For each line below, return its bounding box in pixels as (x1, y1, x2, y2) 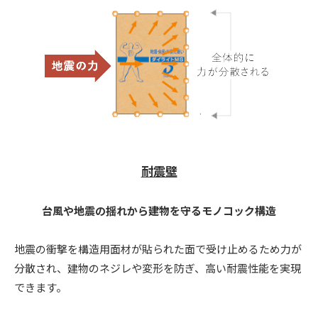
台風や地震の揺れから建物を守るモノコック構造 (42, 202, 276, 218)
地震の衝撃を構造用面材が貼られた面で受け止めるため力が (14, 241, 302, 256)
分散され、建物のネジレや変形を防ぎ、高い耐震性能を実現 (14, 260, 301, 275)
